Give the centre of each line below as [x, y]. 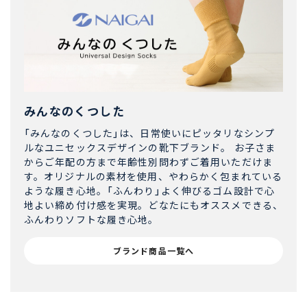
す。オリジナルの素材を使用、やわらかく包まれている [153, 176]
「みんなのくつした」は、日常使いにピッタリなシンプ [149, 133]
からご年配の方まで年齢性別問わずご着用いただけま [148, 162]
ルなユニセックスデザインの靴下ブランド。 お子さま [150, 148]
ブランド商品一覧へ [153, 251]
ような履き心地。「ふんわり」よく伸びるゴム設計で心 [149, 191]
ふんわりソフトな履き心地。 [91, 220]
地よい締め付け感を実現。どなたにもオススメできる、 [153, 205]
